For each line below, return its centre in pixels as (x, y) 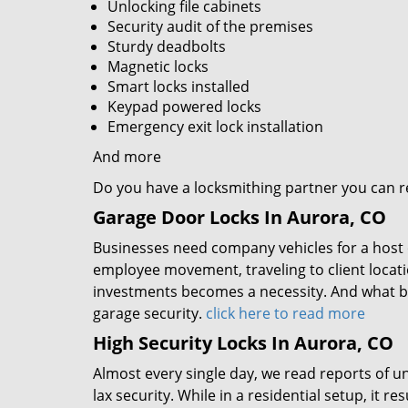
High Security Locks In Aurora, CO (243, 343)
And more (127, 157)
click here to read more (286, 313)
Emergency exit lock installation (215, 127)
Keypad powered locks (184, 107)
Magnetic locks (158, 66)
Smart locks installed (178, 87)
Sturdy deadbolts (167, 46)
